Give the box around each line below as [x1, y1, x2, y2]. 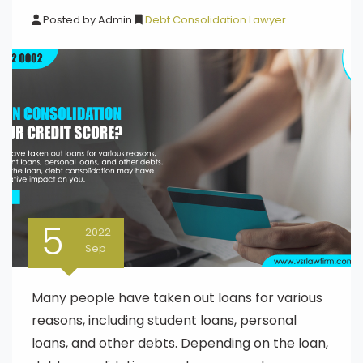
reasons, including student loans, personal [32, 311, 297, 330]
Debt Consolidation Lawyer [143, 12, 286, 28]
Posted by [41, 12, 98, 28]
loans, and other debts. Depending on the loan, [32, 334, 328, 352]
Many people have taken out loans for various [32, 288, 322, 307]
